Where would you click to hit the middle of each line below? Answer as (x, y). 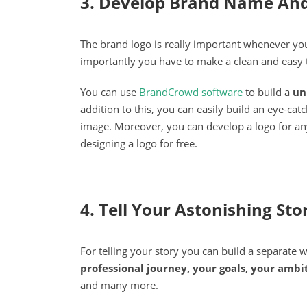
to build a (268, 92)
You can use (110, 92)
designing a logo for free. (139, 144)
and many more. (119, 285)
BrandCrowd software (191, 92)
